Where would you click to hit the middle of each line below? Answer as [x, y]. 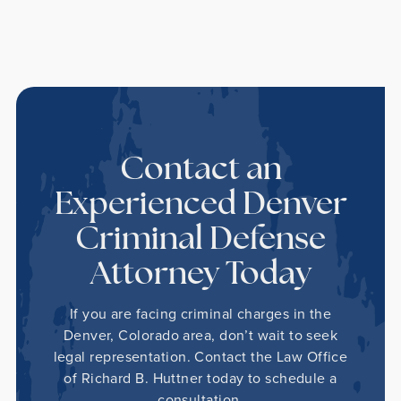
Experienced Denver [200, 205]
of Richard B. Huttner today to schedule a [200, 377]
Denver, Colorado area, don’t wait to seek [200, 334]
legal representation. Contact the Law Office [200, 356]
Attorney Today [200, 275]
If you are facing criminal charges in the [200, 313]
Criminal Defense [200, 240]
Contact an [200, 171]
